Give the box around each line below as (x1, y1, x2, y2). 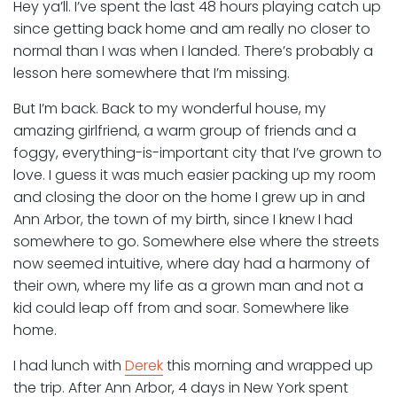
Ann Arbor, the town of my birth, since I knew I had (13, 208, 353, 230)
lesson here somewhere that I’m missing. (13, 62, 290, 83)
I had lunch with (13, 354, 125, 376)
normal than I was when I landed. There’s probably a (13, 40, 373, 61)
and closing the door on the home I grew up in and (13, 186, 365, 207)
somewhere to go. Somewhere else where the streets (13, 230, 379, 252)
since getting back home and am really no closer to (13, 18, 370, 39)
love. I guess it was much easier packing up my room (13, 164, 376, 185)
